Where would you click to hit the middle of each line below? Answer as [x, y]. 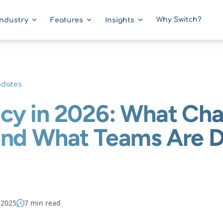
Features [67, 20]
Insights [120, 20]
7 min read [43, 203]
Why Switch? [179, 20]
